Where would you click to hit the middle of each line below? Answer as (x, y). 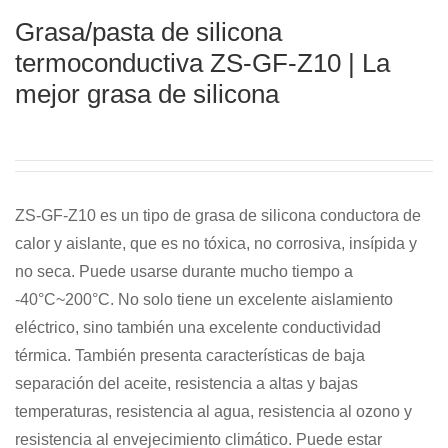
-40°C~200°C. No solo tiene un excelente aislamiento (204, 299)
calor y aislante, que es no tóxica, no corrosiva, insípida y (216, 243)
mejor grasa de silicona (147, 94)
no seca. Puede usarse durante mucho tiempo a (184, 271)
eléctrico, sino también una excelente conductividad (198, 327)
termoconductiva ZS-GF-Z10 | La (202, 63)
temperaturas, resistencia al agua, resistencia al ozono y (213, 411)
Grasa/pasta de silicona (148, 32)
